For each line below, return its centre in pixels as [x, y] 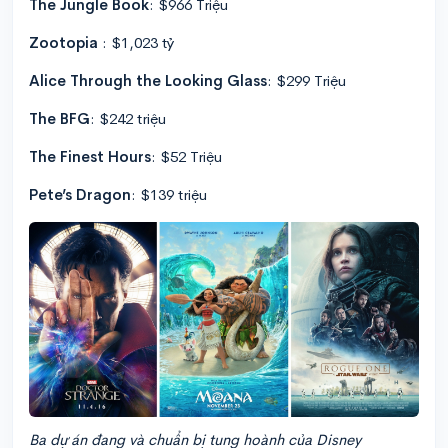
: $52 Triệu [186, 156]
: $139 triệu [169, 194]
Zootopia [63, 42]
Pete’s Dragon [80, 194]
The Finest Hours [90, 156]
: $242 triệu [128, 118]
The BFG [59, 118]
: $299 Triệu [306, 80]
